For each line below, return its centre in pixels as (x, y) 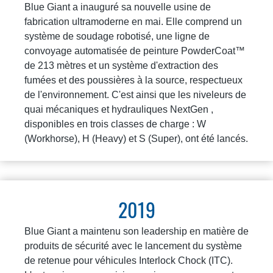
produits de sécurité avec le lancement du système (133, 246)
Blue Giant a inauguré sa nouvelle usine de (118, 7)
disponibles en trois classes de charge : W (115, 124)
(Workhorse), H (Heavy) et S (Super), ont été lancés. (136, 138)
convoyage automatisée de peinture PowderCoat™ (135, 51)
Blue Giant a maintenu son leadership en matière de (136, 231)
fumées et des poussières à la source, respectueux (133, 80)
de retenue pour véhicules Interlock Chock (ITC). (129, 260)
